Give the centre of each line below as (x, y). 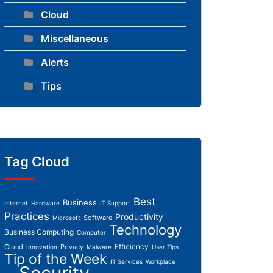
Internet (16, 203)
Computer (91, 232)
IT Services (126, 261)
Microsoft (66, 218)
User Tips (165, 247)
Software (98, 218)
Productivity (139, 217)
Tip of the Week (56, 259)
